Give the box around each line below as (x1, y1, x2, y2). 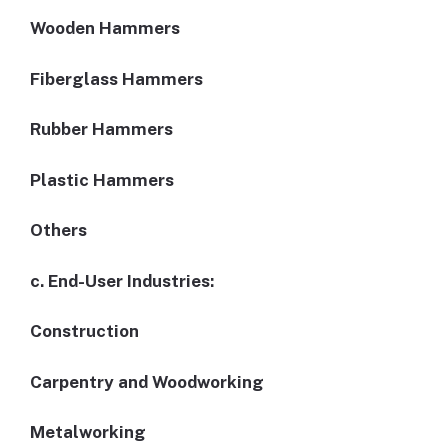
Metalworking (30, 422, 146, 443)
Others (30, 220, 87, 241)
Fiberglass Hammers (30, 68, 203, 89)
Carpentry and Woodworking (30, 371, 264, 392)
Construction (30, 321, 139, 342)
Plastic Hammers (30, 169, 174, 190)
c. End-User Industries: (30, 270, 214, 291)
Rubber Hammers (30, 119, 173, 140)
